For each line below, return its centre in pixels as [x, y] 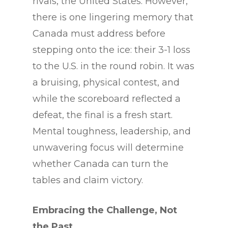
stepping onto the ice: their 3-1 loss [111, 50]
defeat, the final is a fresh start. [103, 115]
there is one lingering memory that [113, 18]
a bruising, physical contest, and [106, 83]
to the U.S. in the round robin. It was [113, 66]
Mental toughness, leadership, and [112, 132]
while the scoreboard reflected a [107, 99]
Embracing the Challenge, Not [105, 210]
